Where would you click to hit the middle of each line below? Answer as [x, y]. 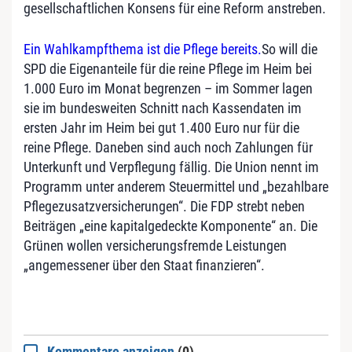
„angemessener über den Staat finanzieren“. [144, 265]
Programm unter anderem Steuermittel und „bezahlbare [176, 186]
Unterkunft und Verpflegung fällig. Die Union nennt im [171, 167]
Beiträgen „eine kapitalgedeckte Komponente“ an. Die [170, 225]
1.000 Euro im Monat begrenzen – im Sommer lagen [168, 88]
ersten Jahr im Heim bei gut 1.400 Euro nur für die [161, 127]
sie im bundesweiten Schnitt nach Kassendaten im [163, 108]
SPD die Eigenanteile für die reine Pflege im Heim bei [168, 68]
